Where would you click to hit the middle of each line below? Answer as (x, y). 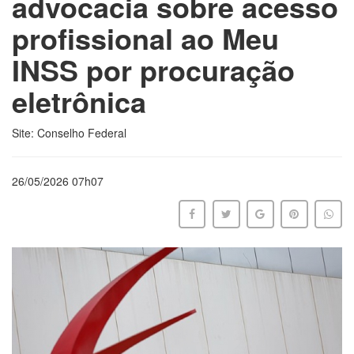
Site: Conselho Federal (69, 132)
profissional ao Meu (145, 38)
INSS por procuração (153, 69)
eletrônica (79, 101)
